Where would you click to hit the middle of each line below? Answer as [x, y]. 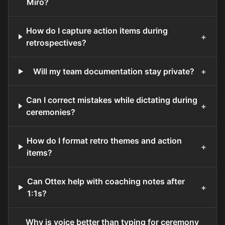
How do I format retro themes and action [104, 141]
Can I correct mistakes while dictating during [111, 100]
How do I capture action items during [97, 31]
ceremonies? [50, 112]
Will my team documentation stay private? [114, 72]
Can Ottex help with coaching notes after [106, 182]
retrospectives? [57, 43]
